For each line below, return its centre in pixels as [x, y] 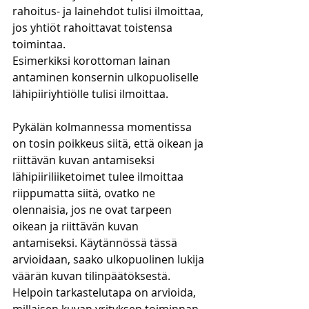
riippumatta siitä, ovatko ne [85, 193]
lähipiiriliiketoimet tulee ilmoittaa [99, 177]
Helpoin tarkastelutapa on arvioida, [106, 292]
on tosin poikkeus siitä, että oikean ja [109, 143]
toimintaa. [40, 44]
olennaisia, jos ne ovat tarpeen [93, 210]
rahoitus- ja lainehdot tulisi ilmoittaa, [109, 11]
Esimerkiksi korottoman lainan [93, 61]
